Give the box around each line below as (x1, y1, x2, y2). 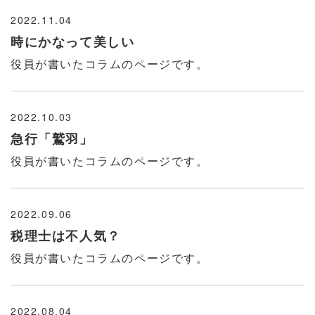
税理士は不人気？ (11, 226, 121, 245)
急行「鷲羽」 (11, 129, 94, 148)
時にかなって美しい (11, 32, 135, 51)
